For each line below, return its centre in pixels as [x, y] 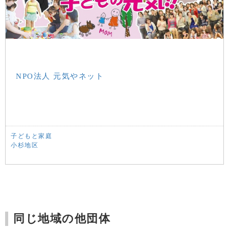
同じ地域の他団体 [62, 219]
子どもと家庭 [31, 136]
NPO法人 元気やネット [60, 76]
